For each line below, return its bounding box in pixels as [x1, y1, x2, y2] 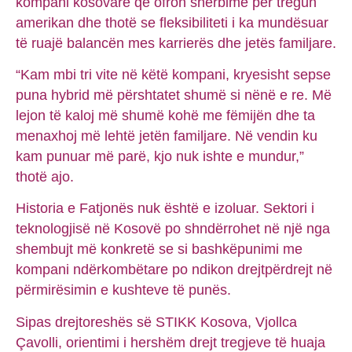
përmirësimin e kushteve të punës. [16, 282, 231, 299]
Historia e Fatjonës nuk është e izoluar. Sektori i [16, 200, 314, 217]
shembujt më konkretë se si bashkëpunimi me [16, 241, 302, 258]
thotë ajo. [16, 169, 74, 185]
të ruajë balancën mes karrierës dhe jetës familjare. [16, 35, 336, 51]
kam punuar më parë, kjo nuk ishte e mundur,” [16, 148, 304, 165]
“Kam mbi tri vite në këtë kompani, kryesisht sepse [16, 67, 331, 83]
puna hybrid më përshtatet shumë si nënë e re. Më [16, 87, 332, 104]
